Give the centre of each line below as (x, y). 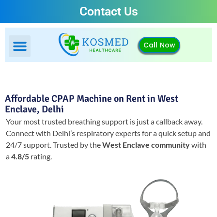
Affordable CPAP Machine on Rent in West (92, 99)
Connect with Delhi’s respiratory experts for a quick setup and (108, 133)
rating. (40, 156)
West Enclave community (146, 145)
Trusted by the (77, 145)
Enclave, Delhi (34, 109)
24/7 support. (29, 145)
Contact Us (108, 11)
